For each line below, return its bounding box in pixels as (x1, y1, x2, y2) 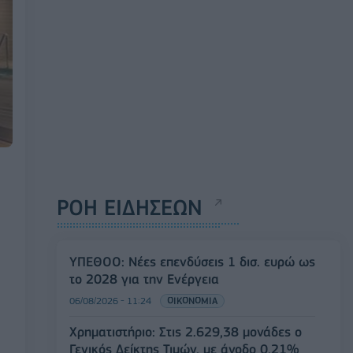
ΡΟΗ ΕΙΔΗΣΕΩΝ (57, 195, 203, 221)
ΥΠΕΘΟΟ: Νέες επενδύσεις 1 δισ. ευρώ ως (69, 254, 315, 270)
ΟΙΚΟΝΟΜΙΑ (167, 295, 217, 307)
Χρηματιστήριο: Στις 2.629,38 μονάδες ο (69, 324, 302, 340)
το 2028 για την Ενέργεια (69, 271, 219, 288)
